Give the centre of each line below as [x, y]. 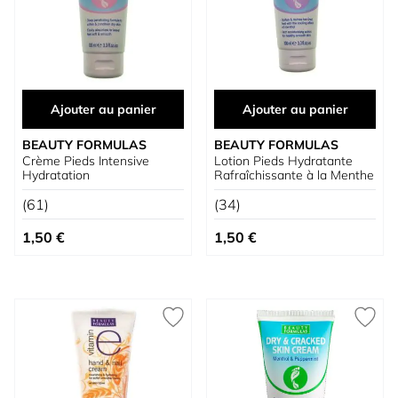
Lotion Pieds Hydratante [283, 161]
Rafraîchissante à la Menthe [294, 175]
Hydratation [56, 175]
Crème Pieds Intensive [86, 161]
